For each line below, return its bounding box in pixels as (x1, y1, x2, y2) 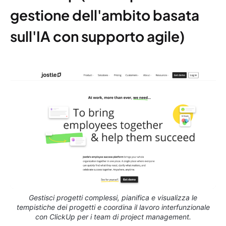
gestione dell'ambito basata (10, 6, 199, 24)
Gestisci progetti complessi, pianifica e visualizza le (29, 193, 197, 202)
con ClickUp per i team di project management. (35, 212, 191, 221)
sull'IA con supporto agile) (10, 27, 185, 45)
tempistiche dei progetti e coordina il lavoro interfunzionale (16, 203, 210, 212)
